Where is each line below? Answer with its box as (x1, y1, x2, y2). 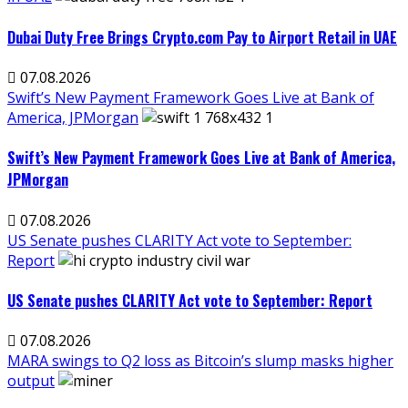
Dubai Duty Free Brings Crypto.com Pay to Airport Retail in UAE (7, 25, 397, 48)
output (7, 371, 55, 392)
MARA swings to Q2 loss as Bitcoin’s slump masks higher (7, 351, 393, 372)
